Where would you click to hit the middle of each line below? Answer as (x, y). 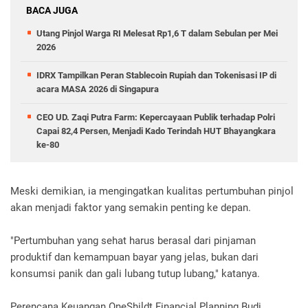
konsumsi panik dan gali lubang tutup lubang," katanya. (135, 274)
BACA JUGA (52, 11)
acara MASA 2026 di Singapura (98, 89)
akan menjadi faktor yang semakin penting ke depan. (131, 208)
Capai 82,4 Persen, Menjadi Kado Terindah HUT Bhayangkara (156, 131)
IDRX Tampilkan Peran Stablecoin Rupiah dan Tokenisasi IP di (156, 76)
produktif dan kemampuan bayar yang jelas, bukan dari (134, 257)
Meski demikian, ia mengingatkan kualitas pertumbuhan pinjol (152, 191)
